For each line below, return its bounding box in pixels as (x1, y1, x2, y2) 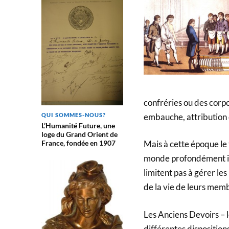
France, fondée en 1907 (41, 139, 116, 148)
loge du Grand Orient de (41, 130, 118, 139)
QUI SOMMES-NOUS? (41, 111, 106, 119)
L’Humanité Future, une (41, 121, 115, 130)
